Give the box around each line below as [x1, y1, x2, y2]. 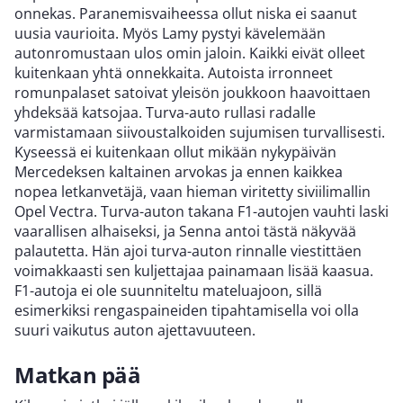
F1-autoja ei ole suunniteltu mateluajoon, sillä [14, 280, 322, 300]
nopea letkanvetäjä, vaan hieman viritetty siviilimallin [14, 181, 371, 201]
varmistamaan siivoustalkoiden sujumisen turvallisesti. [14, 121, 385, 142]
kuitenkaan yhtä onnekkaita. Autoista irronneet [14, 62, 333, 83]
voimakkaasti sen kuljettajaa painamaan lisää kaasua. [14, 260, 373, 281]
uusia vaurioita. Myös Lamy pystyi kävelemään [14, 22, 326, 43]
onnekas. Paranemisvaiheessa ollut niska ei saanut [14, 3, 357, 23]
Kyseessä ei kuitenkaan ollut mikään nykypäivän [14, 141, 336, 162]
